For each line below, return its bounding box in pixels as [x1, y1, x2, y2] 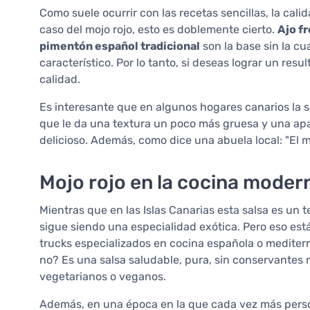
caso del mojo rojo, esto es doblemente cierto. [39, 23, 277, 37]
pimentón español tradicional [39, 39, 200, 53]
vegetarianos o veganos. [39, 270, 166, 284]
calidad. [39, 73, 80, 86]
